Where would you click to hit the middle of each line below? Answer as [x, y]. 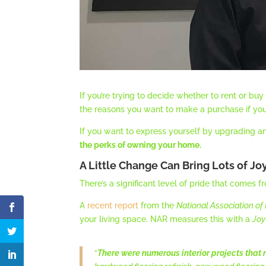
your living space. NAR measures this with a [166, 219]
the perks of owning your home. [141, 145]
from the [158, 206]
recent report [113, 206]
